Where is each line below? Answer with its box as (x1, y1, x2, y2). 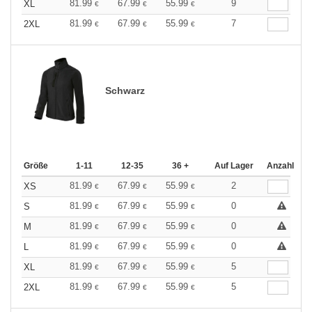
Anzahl (267, 161, 294, 171)
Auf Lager (214, 161, 253, 171)
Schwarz (105, 84, 145, 96)
